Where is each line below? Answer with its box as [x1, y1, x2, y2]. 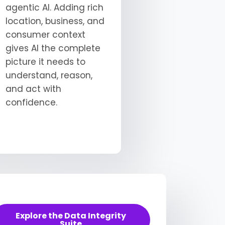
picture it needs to [5, 55, 85, 68]
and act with [5, 82, 61, 95]
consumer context [5, 28, 85, 41]
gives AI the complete [5, 42, 100, 54]
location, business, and [5, 15, 104, 27]
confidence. [5, 96, 57, 108]
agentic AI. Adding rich [5, 1, 103, 14]
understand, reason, [5, 69, 92, 81]
